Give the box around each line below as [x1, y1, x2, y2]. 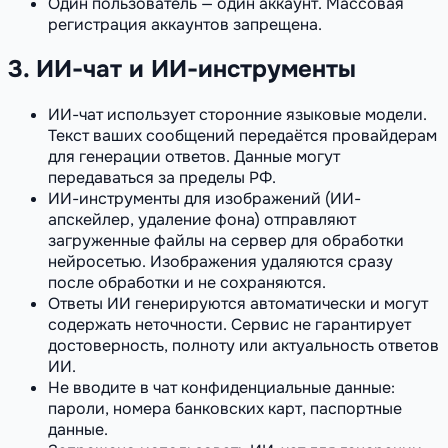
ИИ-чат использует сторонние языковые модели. [48, 104, 427, 126]
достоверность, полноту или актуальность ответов [48, 335, 439, 357]
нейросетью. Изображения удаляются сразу [48, 251, 393, 273]
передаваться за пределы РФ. [48, 167, 276, 189]
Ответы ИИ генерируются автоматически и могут [48, 293, 428, 315]
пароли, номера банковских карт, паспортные [48, 398, 402, 420]
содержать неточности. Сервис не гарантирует [48, 314, 411, 336]
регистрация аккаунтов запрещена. [48, 13, 322, 35]
